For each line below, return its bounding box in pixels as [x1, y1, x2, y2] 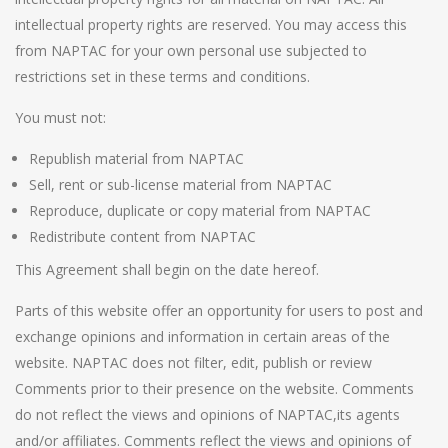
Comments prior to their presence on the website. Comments [15, 378, 414, 398]
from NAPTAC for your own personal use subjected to [15, 40, 367, 60]
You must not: [15, 107, 106, 127]
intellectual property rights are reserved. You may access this [15, 14, 407, 34]
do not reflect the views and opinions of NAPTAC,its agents [15, 404, 400, 424]
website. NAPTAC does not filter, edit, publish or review [15, 352, 372, 372]
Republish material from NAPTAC [29, 148, 244, 168]
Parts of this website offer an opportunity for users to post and [15, 300, 423, 320]
